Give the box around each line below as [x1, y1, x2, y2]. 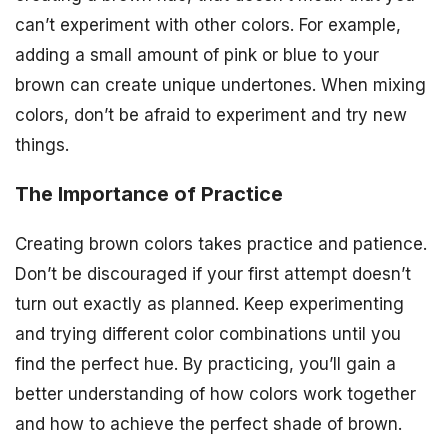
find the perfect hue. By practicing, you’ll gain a [15, 353, 396, 374]
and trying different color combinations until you [15, 323, 401, 344]
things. [15, 134, 69, 155]
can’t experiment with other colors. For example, [15, 14, 401, 35]
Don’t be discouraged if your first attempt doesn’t [15, 263, 411, 284]
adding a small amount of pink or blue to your [15, 44, 379, 65]
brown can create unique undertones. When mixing [15, 74, 426, 95]
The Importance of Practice [15, 181, 283, 206]
